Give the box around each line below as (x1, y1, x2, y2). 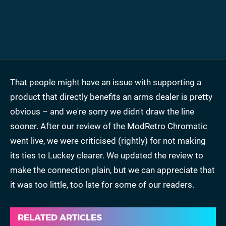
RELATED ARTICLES (18, 212, 102, 222)
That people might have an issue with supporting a (10, 77, 201, 87)
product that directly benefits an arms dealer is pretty (10, 91, 212, 102)
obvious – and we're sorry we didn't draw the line (10, 106, 194, 117)
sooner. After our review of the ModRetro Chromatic (10, 121, 207, 131)
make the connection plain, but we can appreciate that (10, 164, 215, 175)
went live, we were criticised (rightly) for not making (10, 135, 206, 146)
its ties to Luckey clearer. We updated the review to (10, 150, 203, 160)
